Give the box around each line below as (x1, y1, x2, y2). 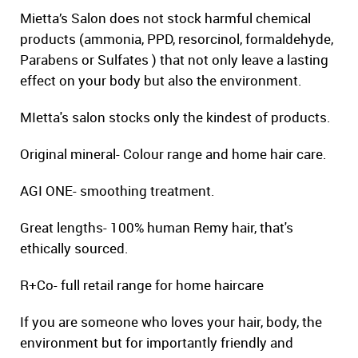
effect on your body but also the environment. (20, 71, 302, 90)
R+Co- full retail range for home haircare (20, 276, 264, 295)
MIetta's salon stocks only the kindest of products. (20, 108, 331, 127)
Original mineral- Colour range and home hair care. (20, 145, 327, 164)
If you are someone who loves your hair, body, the (20, 312, 322, 332)
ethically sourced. (20, 239, 129, 258)
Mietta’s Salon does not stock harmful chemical (20, 9, 311, 28)
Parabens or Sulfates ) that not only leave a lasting (20, 50, 328, 70)
